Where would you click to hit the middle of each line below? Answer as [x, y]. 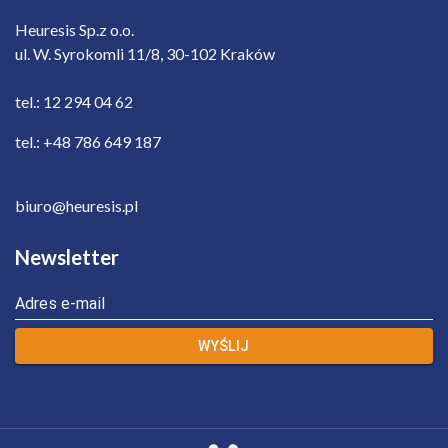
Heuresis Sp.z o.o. [74, 29]
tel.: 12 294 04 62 [74, 101]
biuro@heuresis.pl [76, 205]
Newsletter [67, 256]
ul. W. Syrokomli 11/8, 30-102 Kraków [145, 53]
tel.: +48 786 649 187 [88, 141]
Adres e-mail [60, 303]
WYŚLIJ [224, 345]
